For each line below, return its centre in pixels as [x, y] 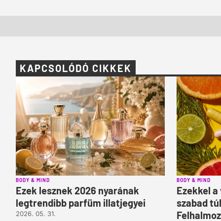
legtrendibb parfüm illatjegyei [81, 203]
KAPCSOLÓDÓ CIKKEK [76, 68]
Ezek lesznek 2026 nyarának [77, 191]
